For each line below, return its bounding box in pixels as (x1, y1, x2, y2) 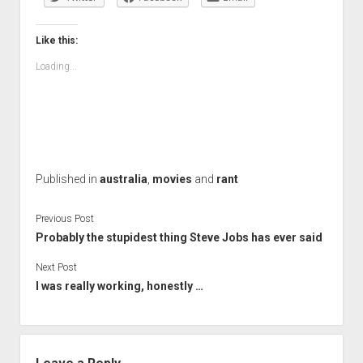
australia (99, 173, 147, 186)
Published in (35, 173, 100, 186)
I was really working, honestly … (35, 279, 203, 293)
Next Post (35, 261, 77, 273)
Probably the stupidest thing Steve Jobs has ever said (35, 230, 322, 244)
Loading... (35, 61, 77, 72)
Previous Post (35, 212, 94, 224)
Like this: (35, 35, 78, 46)
